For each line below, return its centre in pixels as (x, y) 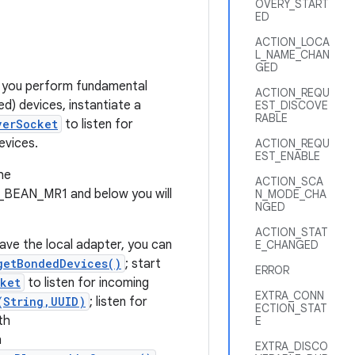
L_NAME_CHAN (292, 55)
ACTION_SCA (289, 181)
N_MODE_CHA (291, 194)
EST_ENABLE (288, 156)
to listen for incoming (87, 283)
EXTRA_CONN (290, 296)
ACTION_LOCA (292, 42)
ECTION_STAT (291, 308)
